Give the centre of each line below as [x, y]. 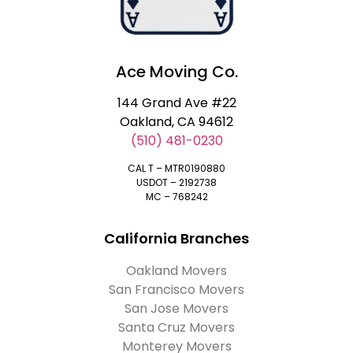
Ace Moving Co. [176, 71]
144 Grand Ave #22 [176, 102]
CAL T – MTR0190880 [176, 169]
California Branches [176, 238]
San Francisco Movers [176, 289]
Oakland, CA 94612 [176, 121]
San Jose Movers [176, 308]
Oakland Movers [176, 270]
